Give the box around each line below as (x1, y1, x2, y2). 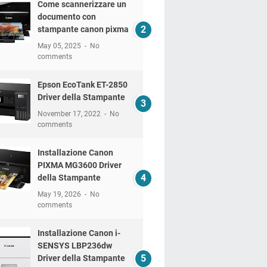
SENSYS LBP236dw (37, 241, 112, 250)
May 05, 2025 (37, 42, 83, 50)
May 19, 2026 (37, 190, 83, 198)
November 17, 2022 (37, 110, 103, 118)
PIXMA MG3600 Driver (37, 160, 122, 170)
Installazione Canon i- (37, 228, 120, 238)
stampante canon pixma (37, 24, 129, 34)
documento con (37, 12, 96, 21)
